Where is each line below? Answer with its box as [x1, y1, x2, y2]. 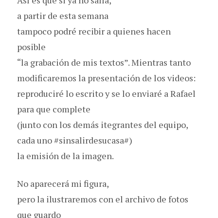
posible [17, 40, 46, 53]
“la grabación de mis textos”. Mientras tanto [17, 56, 191, 68]
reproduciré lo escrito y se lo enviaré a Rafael [17, 87, 196, 99]
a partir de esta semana [17, 9, 109, 21]
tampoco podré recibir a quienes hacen [17, 25, 171, 37]
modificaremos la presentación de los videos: [17, 72, 196, 84]
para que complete [17, 103, 91, 115]
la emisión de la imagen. [17, 149, 114, 162]
